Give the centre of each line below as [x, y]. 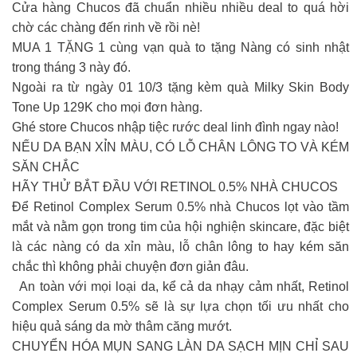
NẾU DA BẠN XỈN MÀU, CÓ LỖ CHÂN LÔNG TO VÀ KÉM [180, 147]
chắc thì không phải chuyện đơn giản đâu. [130, 266]
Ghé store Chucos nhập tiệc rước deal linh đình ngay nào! [175, 127]
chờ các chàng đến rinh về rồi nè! [106, 27]
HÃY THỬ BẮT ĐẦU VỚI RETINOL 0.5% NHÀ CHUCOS [175, 186]
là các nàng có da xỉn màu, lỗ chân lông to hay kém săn [180, 246]
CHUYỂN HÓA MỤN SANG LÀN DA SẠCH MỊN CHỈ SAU [180, 346]
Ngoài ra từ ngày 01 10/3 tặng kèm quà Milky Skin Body [180, 87]
